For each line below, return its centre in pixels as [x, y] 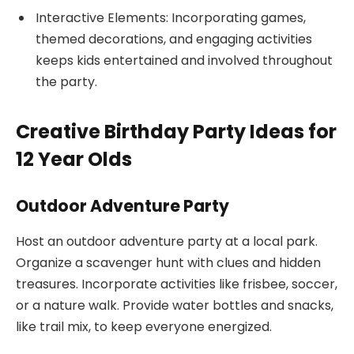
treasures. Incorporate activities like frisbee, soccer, [177, 284]
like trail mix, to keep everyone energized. [144, 326]
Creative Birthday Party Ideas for [176, 131]
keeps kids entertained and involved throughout [184, 60]
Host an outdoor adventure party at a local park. [167, 241]
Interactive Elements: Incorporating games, [171, 17]
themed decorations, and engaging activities [174, 39]
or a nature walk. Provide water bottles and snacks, [175, 305]
